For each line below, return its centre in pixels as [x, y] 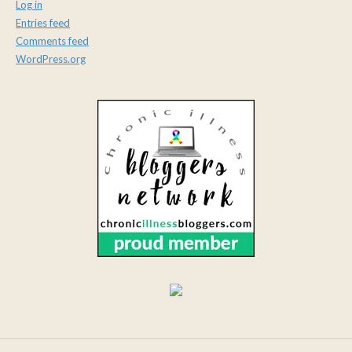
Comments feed [52, 40]
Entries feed [43, 22]
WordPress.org [51, 59]
